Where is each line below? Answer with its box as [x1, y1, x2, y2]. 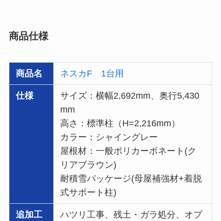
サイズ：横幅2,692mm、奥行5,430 [60, 91, 200, 101]
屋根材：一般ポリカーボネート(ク [60, 146, 197, 156]
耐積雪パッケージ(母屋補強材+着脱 [60, 174, 202, 184]
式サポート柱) [60, 187, 117, 198]
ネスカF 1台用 [60, 69, 124, 79]
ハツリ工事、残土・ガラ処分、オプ [60, 210, 203, 220]
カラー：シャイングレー [60, 132, 158, 143]
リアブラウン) [60, 160, 117, 170]
